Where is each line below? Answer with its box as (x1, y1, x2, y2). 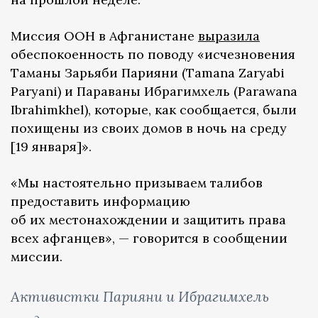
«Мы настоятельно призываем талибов (11, 174, 263, 191)
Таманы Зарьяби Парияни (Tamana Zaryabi (11, 64, 285, 81)
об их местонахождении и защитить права (11, 211, 286, 228)
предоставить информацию (11, 192, 190, 209)
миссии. (11, 248, 62, 265)
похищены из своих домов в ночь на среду (11, 119, 287, 136)
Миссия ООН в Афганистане (11, 27, 198, 44)
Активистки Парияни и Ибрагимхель (11, 287, 269, 305)
